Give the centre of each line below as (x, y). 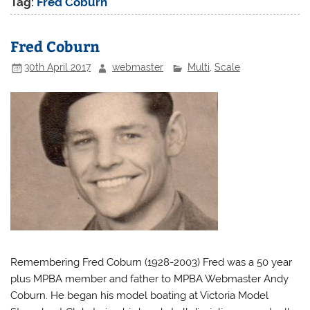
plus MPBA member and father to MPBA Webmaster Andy (150, 279)
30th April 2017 (58, 67)
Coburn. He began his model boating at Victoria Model (140, 295)
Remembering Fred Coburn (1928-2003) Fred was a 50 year (152, 262)
